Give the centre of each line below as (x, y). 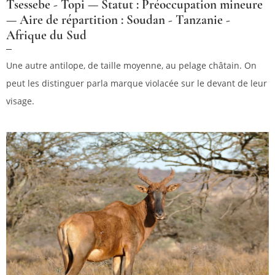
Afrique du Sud (46, 36)
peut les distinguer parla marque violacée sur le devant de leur (137, 83)
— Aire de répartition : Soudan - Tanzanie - (118, 20)
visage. (20, 101)
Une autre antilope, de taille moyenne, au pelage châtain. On (131, 66)
